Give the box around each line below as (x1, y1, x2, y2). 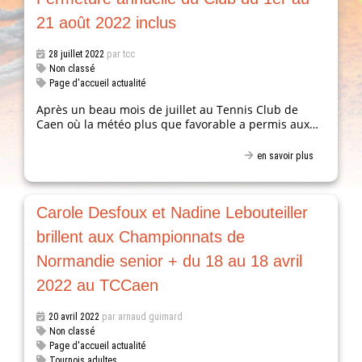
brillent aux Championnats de (36, 228, 246, 246)
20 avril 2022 (48, 311, 100, 323)
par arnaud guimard (99, 311, 183, 323)
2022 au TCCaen (36, 276, 159, 295)
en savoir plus (256, 150, 314, 162)
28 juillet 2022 (48, 48, 105, 60)
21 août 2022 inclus (36, 13, 177, 32)
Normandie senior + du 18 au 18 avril (36, 252, 303, 271)
